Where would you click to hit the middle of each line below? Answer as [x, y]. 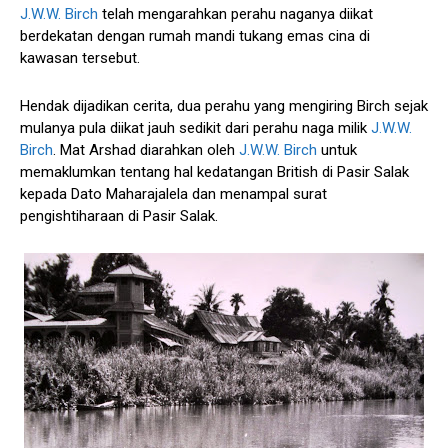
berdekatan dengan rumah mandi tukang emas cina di [195, 35]
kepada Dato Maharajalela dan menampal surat [173, 193]
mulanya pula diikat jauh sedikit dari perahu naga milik [195, 127]
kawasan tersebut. [80, 57]
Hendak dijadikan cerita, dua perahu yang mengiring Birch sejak [224, 105]
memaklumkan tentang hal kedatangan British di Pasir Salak [214, 171]
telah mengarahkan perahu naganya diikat [235, 13]
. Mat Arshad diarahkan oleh [146, 149]
